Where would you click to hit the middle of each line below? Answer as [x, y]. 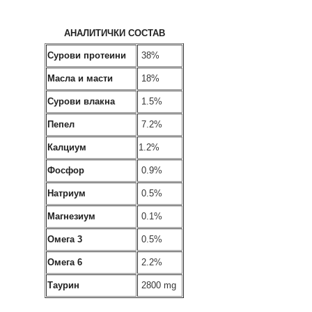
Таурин [63, 285]
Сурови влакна [81, 101]
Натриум [67, 193]
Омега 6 [65, 262]
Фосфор [66, 170]
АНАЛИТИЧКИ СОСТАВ [114, 33]
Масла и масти [80, 78]
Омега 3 [65, 239]
